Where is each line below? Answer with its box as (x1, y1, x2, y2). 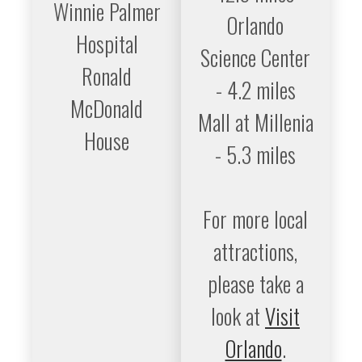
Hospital (75, 27, 138, 60)
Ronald (82, 60, 132, 92)
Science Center (200, 41, 310, 74)
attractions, (213, 235, 297, 267)
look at (211, 300, 265, 332)
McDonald (70, 92, 143, 124)
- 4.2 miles (215, 74, 296, 106)
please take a (207, 267, 304, 300)
